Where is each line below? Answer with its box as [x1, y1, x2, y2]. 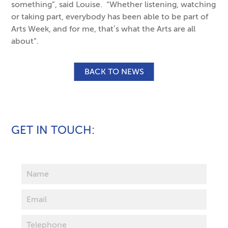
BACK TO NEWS [84, 67, 144, 77]
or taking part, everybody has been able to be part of [11, 12, 209, 22]
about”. [11, 36, 39, 46]
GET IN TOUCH [11, 123, 92, 137]
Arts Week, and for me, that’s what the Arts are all [11, 24, 196, 34]
